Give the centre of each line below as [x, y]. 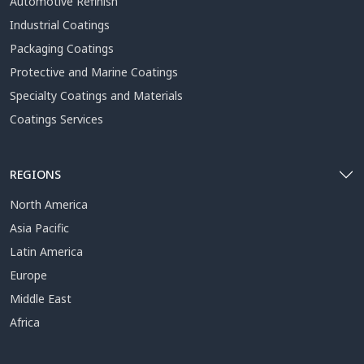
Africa [25, 323]
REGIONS [35, 175]
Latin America [46, 252]
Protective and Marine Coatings [94, 72]
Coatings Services [56, 119]
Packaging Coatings [62, 49]
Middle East [41, 299]
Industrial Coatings [60, 25]
